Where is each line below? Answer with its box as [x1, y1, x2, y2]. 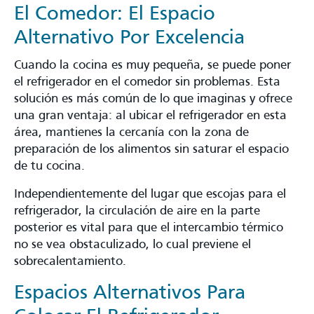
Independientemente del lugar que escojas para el [14, 188, 286, 200]
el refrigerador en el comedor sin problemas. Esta [14, 76, 280, 88]
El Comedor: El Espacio [14, 4, 215, 24]
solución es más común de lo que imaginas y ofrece [14, 93, 292, 105]
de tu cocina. [14, 160, 85, 172]
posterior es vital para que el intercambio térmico [14, 221, 283, 234]
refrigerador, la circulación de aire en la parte [14, 205, 260, 217]
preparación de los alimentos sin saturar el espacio [14, 143, 289, 156]
